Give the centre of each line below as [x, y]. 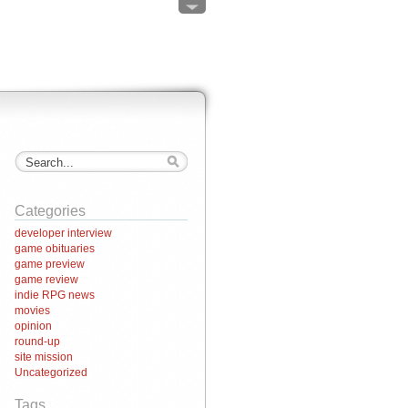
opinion [33, 326]
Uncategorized [51, 372]
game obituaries [55, 249]
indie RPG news [55, 295]
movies [32, 311]
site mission [44, 357]
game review [46, 280]
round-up [37, 342]
